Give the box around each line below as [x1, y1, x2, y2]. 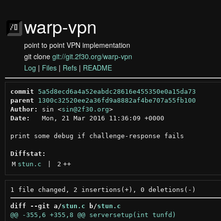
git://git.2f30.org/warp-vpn [52, 51, 132, 61]
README [83, 63, 112, 73]
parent [10, 96, 34, 104]
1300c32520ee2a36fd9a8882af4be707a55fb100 [37, 96, 196, 104]
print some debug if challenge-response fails [10, 132, 184, 140]
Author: [10, 105, 38, 113]
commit [10, 87, 34, 95]
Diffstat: [10, 149, 46, 157]
